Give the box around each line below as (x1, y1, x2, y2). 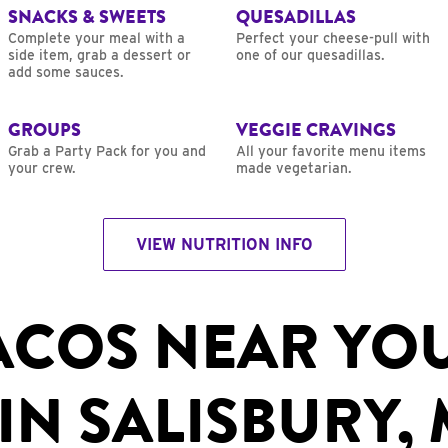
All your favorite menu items (236, 143, 426, 160)
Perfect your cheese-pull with (236, 30, 430, 47)
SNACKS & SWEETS (8, 4, 166, 31)
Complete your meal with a (8, 30, 185, 47)
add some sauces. (8, 64, 124, 81)
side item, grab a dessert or (8, 47, 191, 64)
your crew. (8, 160, 76, 177)
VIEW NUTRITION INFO (135, 235, 313, 255)
